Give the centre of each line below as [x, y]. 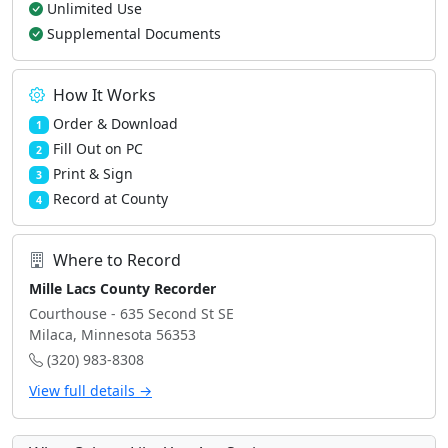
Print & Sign [92, 173]
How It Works [104, 95]
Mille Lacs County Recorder [122, 288]
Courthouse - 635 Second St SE [131, 313]
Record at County [110, 198]
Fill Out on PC [97, 148]
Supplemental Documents [134, 33]
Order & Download [115, 123]
